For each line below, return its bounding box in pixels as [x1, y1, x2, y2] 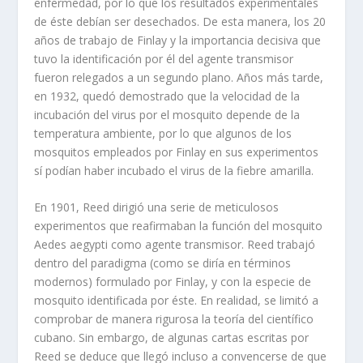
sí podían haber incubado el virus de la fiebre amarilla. [34, 162, 314, 178]
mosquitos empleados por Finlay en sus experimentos [34, 143, 319, 160]
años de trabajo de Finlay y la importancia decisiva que [34, 32, 322, 48]
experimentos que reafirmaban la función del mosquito [34, 217, 323, 233]
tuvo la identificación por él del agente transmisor [34, 50, 294, 66]
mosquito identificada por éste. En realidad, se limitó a [34, 292, 319, 308]
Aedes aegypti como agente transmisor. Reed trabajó [34, 236, 316, 252]
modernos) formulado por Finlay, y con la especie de [34, 273, 312, 289]
